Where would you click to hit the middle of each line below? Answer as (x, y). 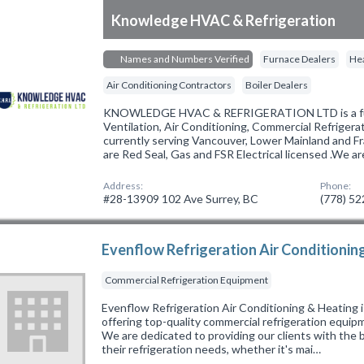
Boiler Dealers (277, 84)
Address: (123, 185)
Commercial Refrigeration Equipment (187, 279)
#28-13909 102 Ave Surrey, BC (181, 198)
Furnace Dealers (300, 58)
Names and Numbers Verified (184, 58)
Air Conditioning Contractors (169, 84)
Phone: (336, 185)
